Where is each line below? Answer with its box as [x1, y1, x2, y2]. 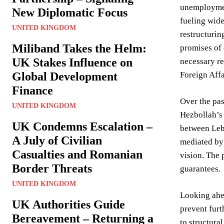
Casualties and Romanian [12, 148, 142, 161]
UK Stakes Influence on [12, 56, 132, 69]
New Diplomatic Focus [12, 6, 127, 19]
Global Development [12, 70, 117, 83]
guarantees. [180, 164, 220, 173]
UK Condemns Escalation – [12, 120, 152, 133]
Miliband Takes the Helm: [12, 42, 146, 55]
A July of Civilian [12, 134, 102, 147]
